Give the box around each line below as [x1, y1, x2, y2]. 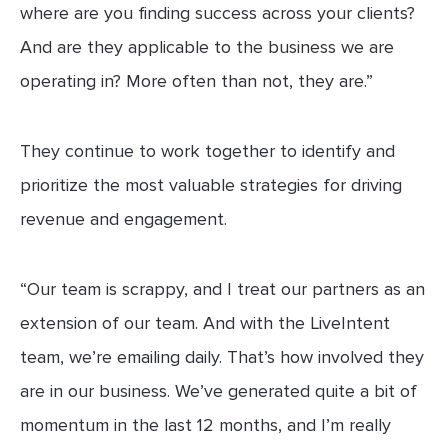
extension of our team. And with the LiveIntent [20, 311, 390, 334]
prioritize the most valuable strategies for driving [20, 173, 402, 196]
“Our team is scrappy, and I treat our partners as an [20, 277, 425, 300]
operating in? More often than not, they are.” [20, 69, 373, 92]
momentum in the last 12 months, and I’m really [20, 413, 391, 436]
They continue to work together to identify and [20, 139, 395, 162]
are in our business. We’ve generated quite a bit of [20, 379, 417, 402]
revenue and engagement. [20, 207, 227, 230]
